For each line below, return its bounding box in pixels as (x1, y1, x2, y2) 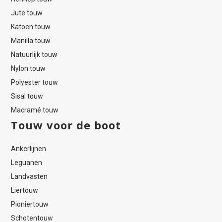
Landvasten (11, 172, 48, 181)
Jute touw (11, 9, 43, 17)
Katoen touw (11, 23, 51, 31)
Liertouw (11, 186, 39, 195)
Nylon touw (11, 64, 46, 73)
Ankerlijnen (11, 145, 47, 153)
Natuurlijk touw (11, 51, 58, 59)
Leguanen (11, 159, 43, 167)
